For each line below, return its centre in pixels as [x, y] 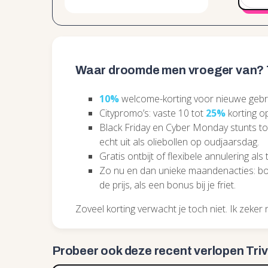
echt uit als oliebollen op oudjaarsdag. [179, 142]
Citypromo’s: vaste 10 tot [153, 113]
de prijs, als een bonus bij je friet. [167, 185]
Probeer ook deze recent [123, 251]
